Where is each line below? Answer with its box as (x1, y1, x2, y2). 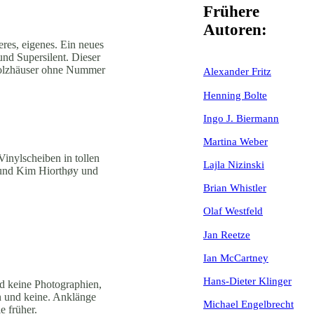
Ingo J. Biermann (203, 111, 279, 124)
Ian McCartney (203, 251, 268, 264)
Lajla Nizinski (203, 158, 264, 171)
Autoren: (203, 21, 267, 39)
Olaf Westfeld (203, 205, 263, 217)
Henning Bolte (203, 88, 267, 101)
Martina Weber (203, 135, 268, 147)
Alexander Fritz (203, 65, 271, 78)
